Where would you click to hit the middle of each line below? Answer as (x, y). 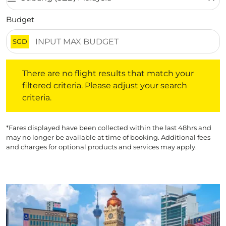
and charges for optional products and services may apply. (101, 147)
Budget (20, 19)
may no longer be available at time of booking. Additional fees (108, 137)
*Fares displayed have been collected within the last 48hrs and (109, 128)
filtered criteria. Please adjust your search (105, 86)
